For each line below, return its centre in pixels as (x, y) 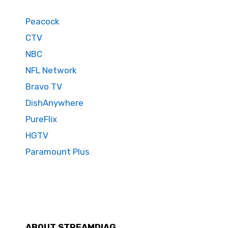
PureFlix (41, 119)
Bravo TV (44, 87)
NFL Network (51, 70)
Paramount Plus (58, 152)
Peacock (42, 22)
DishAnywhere (54, 103)
